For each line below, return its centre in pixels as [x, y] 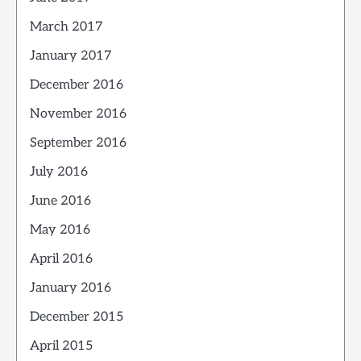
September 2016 [78, 143]
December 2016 [77, 85]
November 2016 [78, 114]
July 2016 [59, 172]
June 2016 [60, 201]
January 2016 [71, 288]
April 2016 [61, 259]
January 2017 [71, 56]
